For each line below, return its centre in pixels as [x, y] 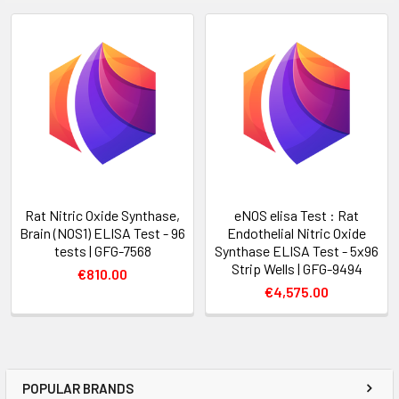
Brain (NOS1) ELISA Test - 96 [102, 232]
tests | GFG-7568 [102, 250]
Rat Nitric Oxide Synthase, [102, 215]
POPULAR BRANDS [78, 388]
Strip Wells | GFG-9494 [297, 268]
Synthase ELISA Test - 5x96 [297, 250]
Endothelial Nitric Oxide [297, 232]
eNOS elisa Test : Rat [297, 215]
